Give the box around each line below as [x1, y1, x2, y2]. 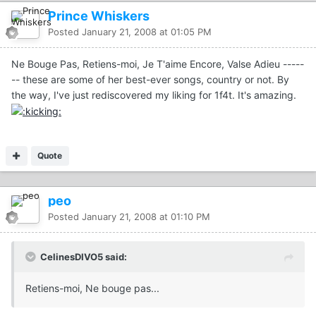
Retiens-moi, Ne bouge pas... [25, 281, 159, 294]
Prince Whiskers [48, 8, 150, 23]
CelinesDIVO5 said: [40, 250, 127, 262]
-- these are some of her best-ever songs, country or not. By [11, 73, 289, 85]
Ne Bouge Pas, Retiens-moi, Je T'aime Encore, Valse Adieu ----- [11, 57, 304, 70]
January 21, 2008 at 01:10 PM [82, 210, 210, 222]
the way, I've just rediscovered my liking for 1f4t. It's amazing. [11, 88, 296, 101]
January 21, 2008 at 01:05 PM [82, 25, 212, 37]
